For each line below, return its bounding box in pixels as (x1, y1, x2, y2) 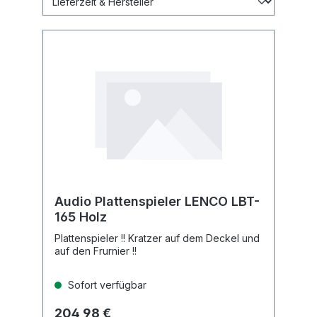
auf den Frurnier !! (54, 245, 137, 257)
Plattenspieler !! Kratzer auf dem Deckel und (54, 232, 260, 244)
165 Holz (54, 209, 107, 224)
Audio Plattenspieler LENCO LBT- (54, 194, 260, 209)
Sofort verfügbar (65, 279, 146, 291)
